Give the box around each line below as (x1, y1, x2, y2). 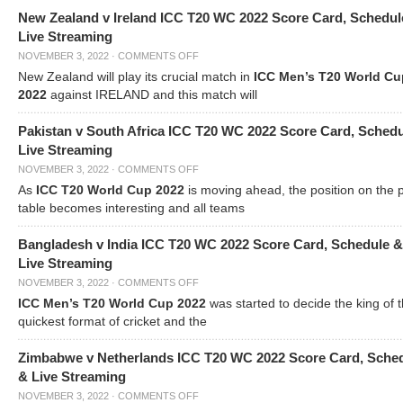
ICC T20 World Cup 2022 (36, 184, 184, 197)
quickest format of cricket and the (18, 315, 207, 328)
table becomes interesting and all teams (18, 201, 245, 215)
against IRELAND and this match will (47, 88, 257, 102)
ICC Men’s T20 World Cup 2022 (18, 297, 210, 310)
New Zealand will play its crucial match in (18, 70, 254, 84)
